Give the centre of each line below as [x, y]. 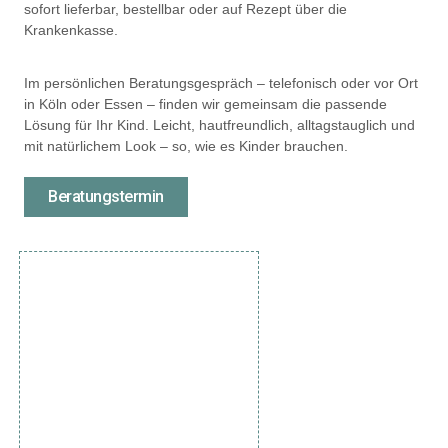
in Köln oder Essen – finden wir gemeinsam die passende [205, 104]
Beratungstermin [106, 197]
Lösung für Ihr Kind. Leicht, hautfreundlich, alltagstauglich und [219, 125]
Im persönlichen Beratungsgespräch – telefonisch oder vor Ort [221, 83]
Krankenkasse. [71, 30]
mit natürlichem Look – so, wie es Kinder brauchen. [186, 146]
